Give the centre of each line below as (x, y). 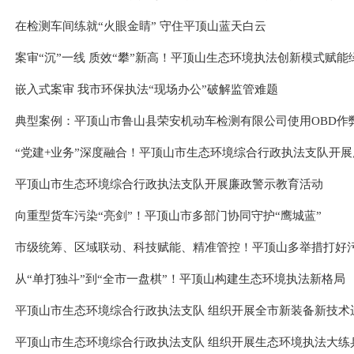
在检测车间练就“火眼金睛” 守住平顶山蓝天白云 (141, 26)
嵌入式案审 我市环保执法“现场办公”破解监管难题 (147, 89)
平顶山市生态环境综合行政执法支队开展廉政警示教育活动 (169, 184)
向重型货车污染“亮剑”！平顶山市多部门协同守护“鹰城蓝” (168, 216)
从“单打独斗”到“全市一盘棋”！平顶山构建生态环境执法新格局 (180, 279)
